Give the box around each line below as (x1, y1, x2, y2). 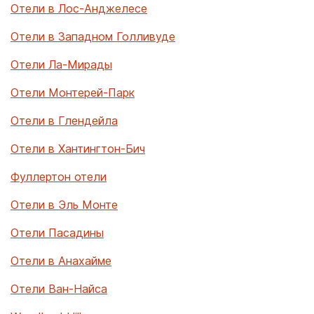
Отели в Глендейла (11, 114, 118, 128)
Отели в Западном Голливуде (11, 29, 175, 43)
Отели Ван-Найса (11, 282, 107, 296)
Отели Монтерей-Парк (11, 86, 135, 100)
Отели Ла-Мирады (11, 57, 112, 71)
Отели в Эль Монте (11, 198, 118, 212)
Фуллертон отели (11, 170, 107, 184)
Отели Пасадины (11, 226, 104, 240)
